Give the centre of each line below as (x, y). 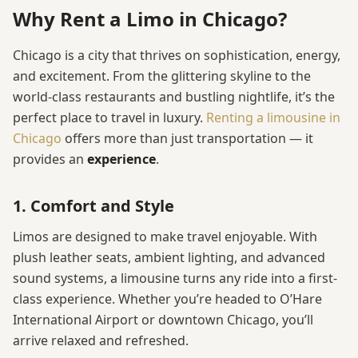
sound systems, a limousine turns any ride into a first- (175, 278)
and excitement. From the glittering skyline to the (162, 76)
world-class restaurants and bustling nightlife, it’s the (174, 97)
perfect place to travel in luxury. (109, 118)
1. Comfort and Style (93, 206)
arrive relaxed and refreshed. (101, 341)
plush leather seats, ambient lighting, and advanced (169, 258)
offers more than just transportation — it (187, 139)
